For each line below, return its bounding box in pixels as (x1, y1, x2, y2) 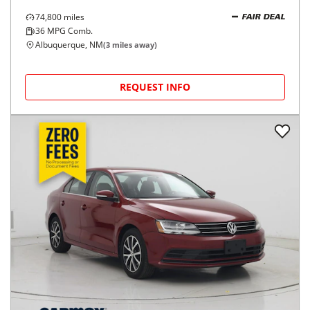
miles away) (110, 39, 157, 50)
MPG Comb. (45, 25, 93, 37)
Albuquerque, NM (35, 39, 103, 51)
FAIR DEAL (241, 13, 285, 21)
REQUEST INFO (120, 80, 190, 93)
